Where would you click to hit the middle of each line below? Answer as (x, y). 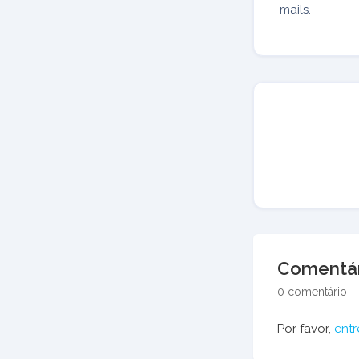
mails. (295, 10)
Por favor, (306, 329)
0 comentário (312, 292)
